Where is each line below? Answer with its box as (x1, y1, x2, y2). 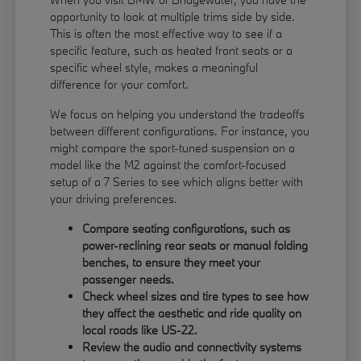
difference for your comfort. (50, 76, 189, 92)
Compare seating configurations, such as (82, 220, 291, 236)
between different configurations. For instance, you (50, 122, 310, 139)
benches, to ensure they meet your (82, 254, 261, 270)
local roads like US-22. (82, 322, 198, 338)
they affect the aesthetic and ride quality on (82, 305, 302, 321)
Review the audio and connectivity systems (82, 338, 302, 355)
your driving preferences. (50, 190, 178, 206)
